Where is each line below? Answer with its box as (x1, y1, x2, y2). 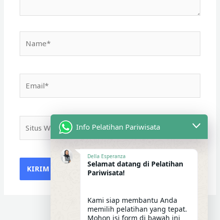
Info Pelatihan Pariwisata (76, 121, 160, 132)
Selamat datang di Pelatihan (87, 159, 183, 168)
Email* (19, 74, 43, 84)
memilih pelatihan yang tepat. (87, 204, 187, 214)
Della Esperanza (87, 153, 126, 160)
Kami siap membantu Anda (87, 195, 177, 205)
